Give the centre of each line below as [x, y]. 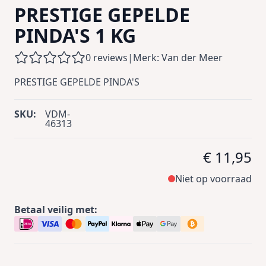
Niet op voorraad [213, 178]
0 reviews [107, 57]
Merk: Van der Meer [178, 57]
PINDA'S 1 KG [75, 35]
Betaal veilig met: [56, 209]
